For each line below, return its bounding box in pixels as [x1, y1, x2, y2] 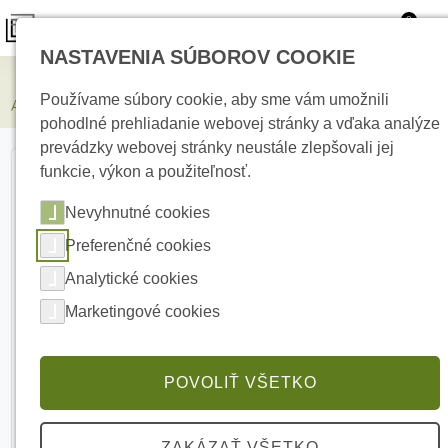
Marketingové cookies [65, 302, 220, 320]
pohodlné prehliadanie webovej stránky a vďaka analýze [40, 115, 440, 132]
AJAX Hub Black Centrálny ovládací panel [11, 95, 275, 119]
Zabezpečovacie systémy [65, 65, 223, 89]
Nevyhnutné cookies [65, 203, 210, 221]
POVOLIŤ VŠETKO [163, 373, 317, 391]
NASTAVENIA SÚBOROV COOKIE [40, 46, 355, 68]
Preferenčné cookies [65, 236, 211, 254]
